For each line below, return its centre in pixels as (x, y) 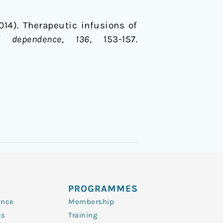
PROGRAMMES (103, 189)
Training (83, 215)
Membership (91, 202)
